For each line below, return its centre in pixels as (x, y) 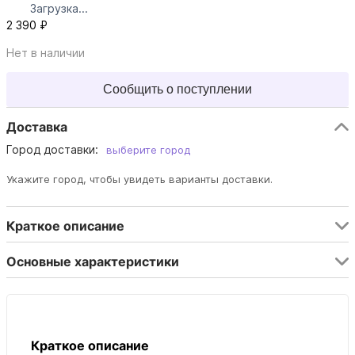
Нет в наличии (46, 53)
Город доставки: (52, 150)
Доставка (37, 127)
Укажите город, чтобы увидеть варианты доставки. (139, 179)
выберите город (148, 150)
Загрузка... (59, 9)
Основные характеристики (93, 262)
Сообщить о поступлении (177, 90)
